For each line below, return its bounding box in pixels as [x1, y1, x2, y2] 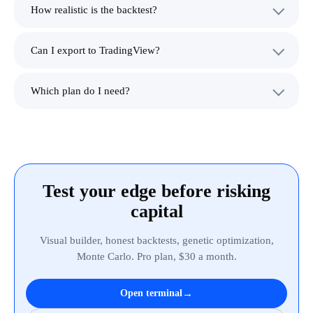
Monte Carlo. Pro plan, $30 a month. [76, 250, 237, 262]
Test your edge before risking [43, 180, 270, 201]
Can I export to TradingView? [31, 44, 160, 56]
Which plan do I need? [31, 85, 130, 96]
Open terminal [120, 288, 182, 299]
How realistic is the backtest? [31, 3, 157, 15]
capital [130, 201, 183, 221]
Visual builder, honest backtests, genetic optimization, [39, 234, 274, 246]
